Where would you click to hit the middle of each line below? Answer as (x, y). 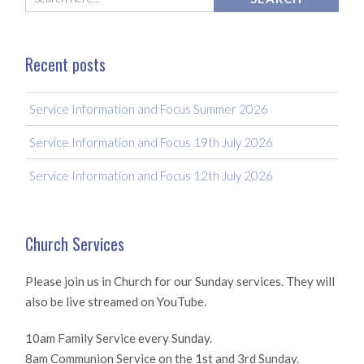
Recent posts (66, 64)
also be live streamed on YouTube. (116, 301)
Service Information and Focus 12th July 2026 (152, 175)
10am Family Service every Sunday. (119, 338)
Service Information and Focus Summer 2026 (149, 109)
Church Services (75, 244)
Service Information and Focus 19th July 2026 (152, 142)
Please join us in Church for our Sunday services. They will (180, 281)
